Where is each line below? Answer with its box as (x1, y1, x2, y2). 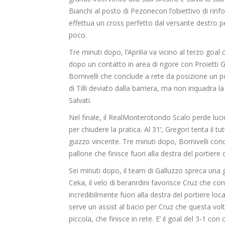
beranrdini (117, 178, 149, 188)
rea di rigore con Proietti (140, 59, 220, 69)
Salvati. (69, 95, 91, 105)
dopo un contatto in (69, 59, 136, 69)
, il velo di (85, 178, 117, 188)
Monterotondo (123, 113, 171, 123)
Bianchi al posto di (69, 6, 129, 16)
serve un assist (69, 202, 119, 212)
